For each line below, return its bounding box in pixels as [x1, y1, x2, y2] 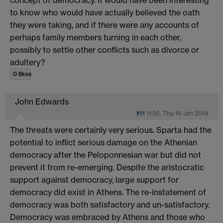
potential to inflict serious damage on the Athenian [10, 137, 197, 147]
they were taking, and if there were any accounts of [10, 19, 199, 30]
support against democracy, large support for [10, 174, 179, 185]
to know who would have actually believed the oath [10, 7, 200, 17]
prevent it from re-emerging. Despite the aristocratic [10, 162, 204, 172]
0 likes [13, 70, 31, 78]
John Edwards [15, 96, 69, 107]
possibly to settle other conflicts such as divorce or [10, 44, 199, 55]
